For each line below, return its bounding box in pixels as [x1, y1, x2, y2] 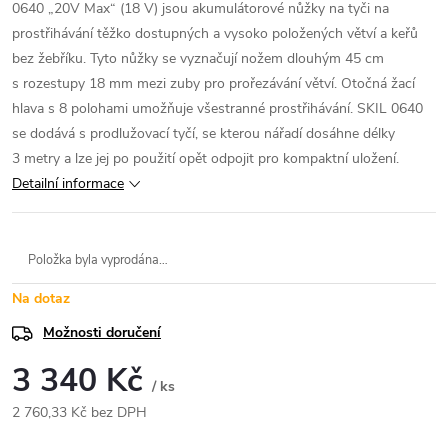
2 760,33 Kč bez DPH [12, 403, 147, 422]
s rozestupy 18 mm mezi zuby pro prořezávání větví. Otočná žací [12, 74, 415, 93]
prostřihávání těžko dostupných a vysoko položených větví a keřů [12, 24, 418, 43]
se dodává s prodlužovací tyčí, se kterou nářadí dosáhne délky [12, 124, 395, 143]
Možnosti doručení [43, 323, 161, 342]
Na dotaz [12, 289, 70, 308]
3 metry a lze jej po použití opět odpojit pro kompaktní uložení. [12, 149, 399, 168]
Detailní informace [12, 174, 124, 193]
